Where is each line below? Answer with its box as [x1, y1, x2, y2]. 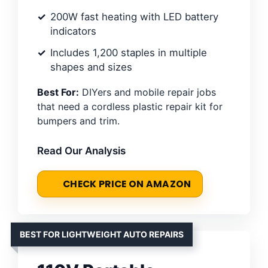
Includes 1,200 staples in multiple [50, 46, 207, 59]
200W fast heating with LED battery [50, 10, 218, 23]
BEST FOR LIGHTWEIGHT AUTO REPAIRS [20, 229, 184, 239]
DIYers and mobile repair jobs [79, 86, 216, 98]
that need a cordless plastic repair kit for [37, 100, 223, 112]
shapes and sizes [50, 60, 132, 73]
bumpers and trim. [37, 114, 120, 127]
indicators [50, 25, 96, 37]
